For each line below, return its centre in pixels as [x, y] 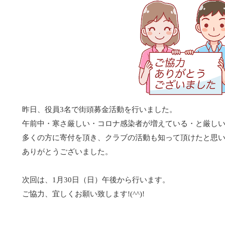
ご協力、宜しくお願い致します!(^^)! [83, 194]
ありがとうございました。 [67, 151]
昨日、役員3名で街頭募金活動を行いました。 [99, 109]
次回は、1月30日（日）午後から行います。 [96, 180]
